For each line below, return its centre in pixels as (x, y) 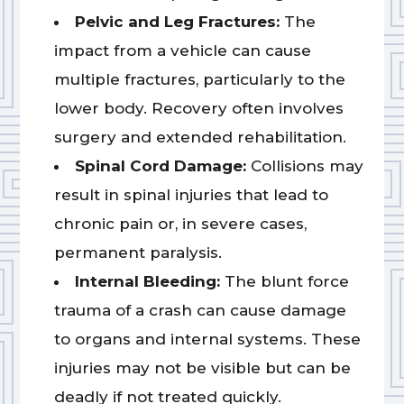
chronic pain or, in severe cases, (180, 224)
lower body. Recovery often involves (198, 109)
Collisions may (304, 166)
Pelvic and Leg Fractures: (177, 22)
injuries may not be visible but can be (202, 368)
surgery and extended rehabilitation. (200, 138)
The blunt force (284, 282)
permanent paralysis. (138, 253)
